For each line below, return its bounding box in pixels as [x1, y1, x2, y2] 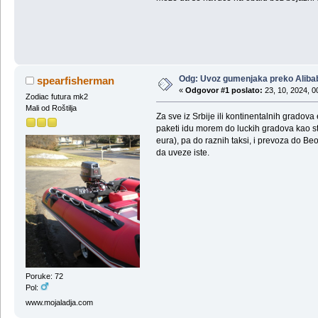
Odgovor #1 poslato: [185, 86, 263, 95]
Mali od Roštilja [25, 104, 77, 113]
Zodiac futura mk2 [25, 92, 88, 102]
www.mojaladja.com [25, 297, 93, 307]
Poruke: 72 [25, 271, 63, 280]
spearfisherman [37, 75, 115, 87]
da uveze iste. [155, 148, 209, 158]
